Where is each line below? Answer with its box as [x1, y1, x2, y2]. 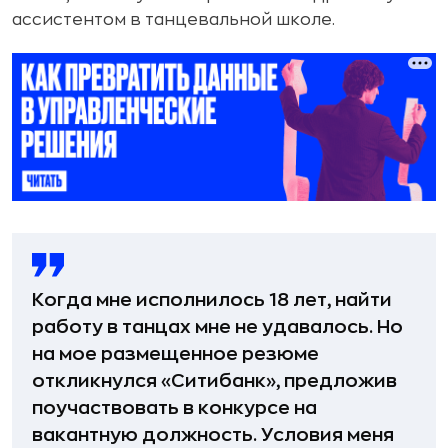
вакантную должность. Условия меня [32, 425, 394, 444]
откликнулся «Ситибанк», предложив [32, 371, 397, 390]
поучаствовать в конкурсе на [32, 398, 317, 417]
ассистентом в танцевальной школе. [12, 12, 335, 28]
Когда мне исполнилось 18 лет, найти [32, 290, 392, 309]
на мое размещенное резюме [32, 344, 319, 363]
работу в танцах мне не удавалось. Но [32, 317, 403, 336]
